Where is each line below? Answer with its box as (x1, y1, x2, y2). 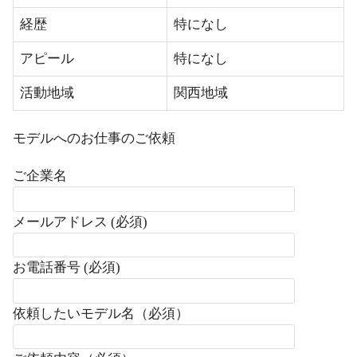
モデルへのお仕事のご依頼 (13, 130, 175, 146)
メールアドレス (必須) (13, 214, 147, 229)
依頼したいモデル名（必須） (13, 305, 189, 321)
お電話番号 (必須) (13, 260, 120, 276)
